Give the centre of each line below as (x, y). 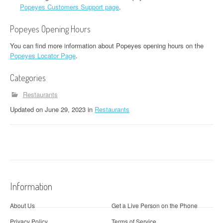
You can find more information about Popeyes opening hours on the (107, 46)
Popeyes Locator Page (43, 56)
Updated (23, 109)
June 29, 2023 (65, 109)
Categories (28, 78)
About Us (22, 205)
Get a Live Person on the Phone (155, 205)
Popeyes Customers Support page (69, 7)
